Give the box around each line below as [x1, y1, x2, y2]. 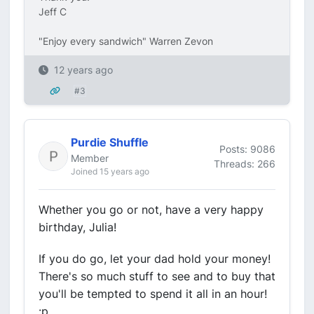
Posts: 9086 [219, 142, 275, 155]
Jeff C [39, 6, 67, 18]
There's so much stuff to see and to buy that [39, 269, 275, 283]
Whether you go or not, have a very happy [39, 203, 264, 217]
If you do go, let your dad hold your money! [39, 252, 271, 266]
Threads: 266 [214, 157, 275, 170]
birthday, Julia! [39, 220, 116, 234]
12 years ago [54, 64, 113, 76]
